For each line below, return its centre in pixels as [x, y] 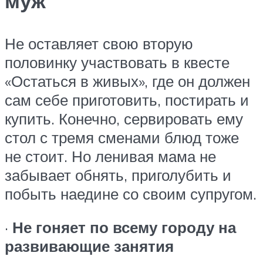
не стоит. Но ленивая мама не [110, 156]
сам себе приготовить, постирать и [127, 100]
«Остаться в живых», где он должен [127, 81]
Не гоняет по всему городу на [124, 227]
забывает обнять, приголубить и [118, 175]
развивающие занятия [89, 246]
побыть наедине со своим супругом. [131, 193]
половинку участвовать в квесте [117, 62]
